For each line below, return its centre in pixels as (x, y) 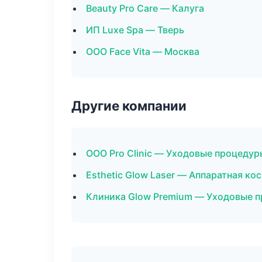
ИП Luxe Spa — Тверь (135, 30)
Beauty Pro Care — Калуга (145, 8)
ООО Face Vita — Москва (143, 51)
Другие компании (129, 106)
